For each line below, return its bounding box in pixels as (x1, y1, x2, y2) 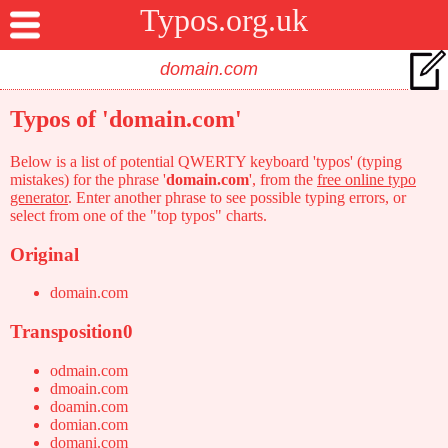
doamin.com (50, 397, 128, 415)
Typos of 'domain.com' (10, 106, 242, 132)
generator (10, 188, 68, 206)
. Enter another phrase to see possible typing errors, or (68, 188, 406, 206)
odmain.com (50, 361, 128, 379)
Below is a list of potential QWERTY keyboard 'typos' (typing (10, 152, 402, 170)
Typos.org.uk (140, 2, 308, 38)
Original (10, 243, 79, 265)
